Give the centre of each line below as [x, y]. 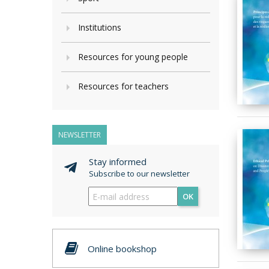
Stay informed [118, 162]
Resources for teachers [123, 86]
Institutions [100, 27]
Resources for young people [133, 57]
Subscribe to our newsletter [139, 174]
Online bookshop [122, 248]
